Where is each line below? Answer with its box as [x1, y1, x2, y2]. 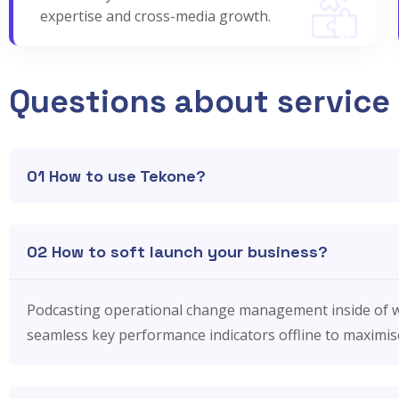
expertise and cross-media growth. [40, 6, 271, 27]
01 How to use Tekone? [27, 166, 206, 187]
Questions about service [9, 81, 390, 123]
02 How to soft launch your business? [27, 241, 328, 263]
